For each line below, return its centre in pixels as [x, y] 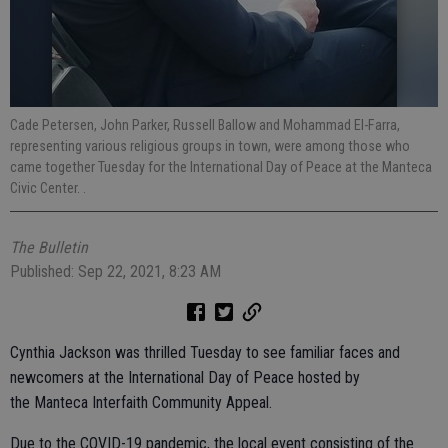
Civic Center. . [48, 188]
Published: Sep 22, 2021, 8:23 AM [115, 271]
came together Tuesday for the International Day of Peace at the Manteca [221, 167]
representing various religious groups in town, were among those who [210, 146]
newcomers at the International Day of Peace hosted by [185, 377]
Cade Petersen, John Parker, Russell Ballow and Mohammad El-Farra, [205, 125]
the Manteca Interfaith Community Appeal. [141, 402]
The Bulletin [49, 247]
